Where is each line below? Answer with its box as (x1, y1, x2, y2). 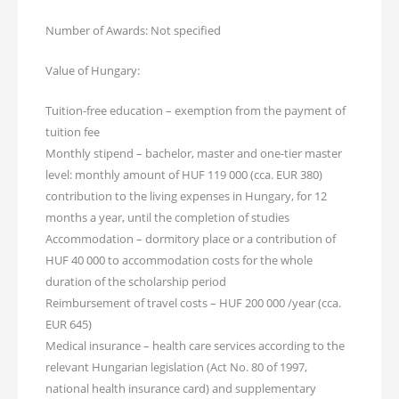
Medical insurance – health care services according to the (45, 337, 346, 354)
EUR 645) (45, 315, 93, 332)
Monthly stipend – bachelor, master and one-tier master (45, 144, 343, 161)
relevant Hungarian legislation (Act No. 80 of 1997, (45, 358, 308, 375)
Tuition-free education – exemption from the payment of (45, 102, 346, 118)
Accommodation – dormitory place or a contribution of (45, 230, 337, 247)
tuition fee (45, 123, 101, 140)
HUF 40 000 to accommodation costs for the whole (45, 251, 313, 268)
